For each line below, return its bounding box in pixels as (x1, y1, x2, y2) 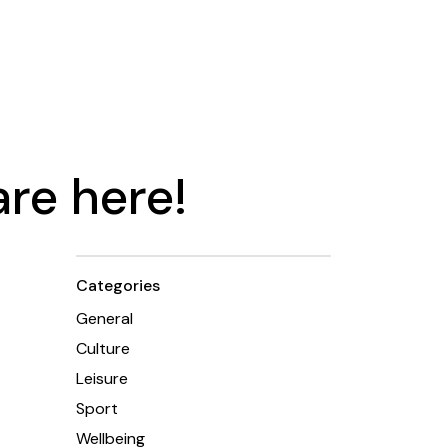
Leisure (76, 368, 128, 389)
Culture (76, 338, 130, 359)
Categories (76, 275, 160, 296)
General (76, 308, 133, 329)
